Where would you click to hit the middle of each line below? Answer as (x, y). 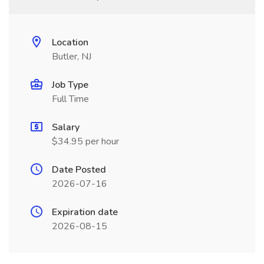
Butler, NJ (72, 57)
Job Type (70, 85)
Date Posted (79, 170)
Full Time (70, 99)
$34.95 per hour (85, 141)
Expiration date (85, 212)
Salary (66, 127)
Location (70, 42)
